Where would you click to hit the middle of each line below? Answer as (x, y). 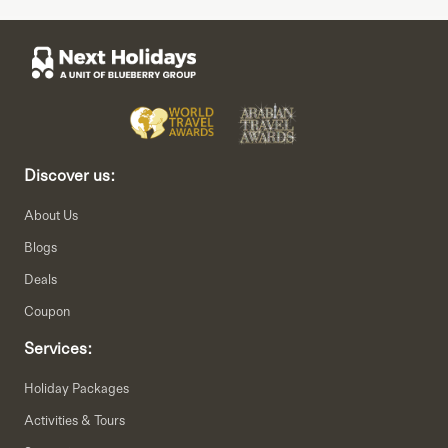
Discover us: (69, 175)
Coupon (47, 311)
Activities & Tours (74, 420)
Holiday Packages (76, 388)
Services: (58, 348)
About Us (51, 215)
